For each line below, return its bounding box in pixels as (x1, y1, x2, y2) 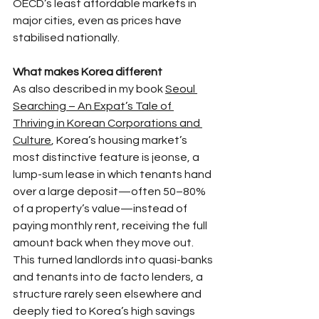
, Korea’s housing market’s (51, 135, 189, 147)
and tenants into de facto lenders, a (13, 271, 205, 283)
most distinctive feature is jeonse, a (13, 152, 202, 164)
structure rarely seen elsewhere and (13, 288, 204, 300)
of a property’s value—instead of (13, 203, 189, 215)
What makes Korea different (13, 66, 162, 78)
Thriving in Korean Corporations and (13, 117, 202, 130)
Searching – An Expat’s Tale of (13, 100, 174, 113)
